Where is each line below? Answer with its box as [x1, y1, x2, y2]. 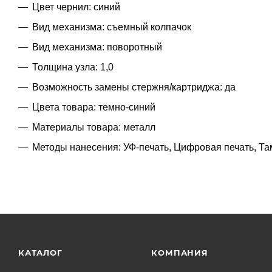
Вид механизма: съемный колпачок [32, 21, 191, 32]
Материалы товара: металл [32, 121, 155, 132]
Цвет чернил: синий [32, 1, 120, 12]
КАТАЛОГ [18, 248, 63, 257]
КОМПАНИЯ [151, 248, 208, 257]
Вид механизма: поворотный [32, 41, 162, 52]
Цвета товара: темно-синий [32, 101, 155, 112]
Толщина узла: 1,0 [32, 61, 114, 72]
